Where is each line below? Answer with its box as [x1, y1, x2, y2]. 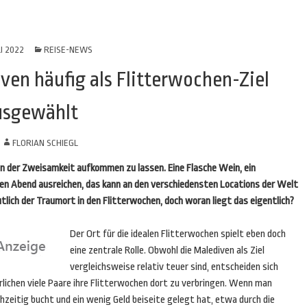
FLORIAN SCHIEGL [12, 138, 78, 148]
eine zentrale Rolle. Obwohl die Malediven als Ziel [70, 245, 265, 256]
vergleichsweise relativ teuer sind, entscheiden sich [70, 261, 278, 273]
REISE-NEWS [43, 45, 93, 55]
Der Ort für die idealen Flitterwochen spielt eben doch [70, 228, 286, 240]
